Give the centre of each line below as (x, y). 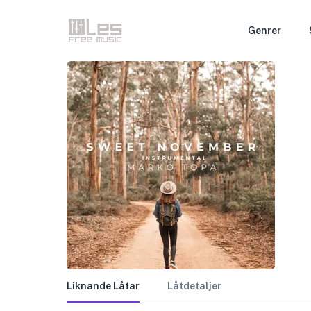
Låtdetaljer (194, 286)
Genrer (265, 31)
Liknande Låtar (103, 286)
